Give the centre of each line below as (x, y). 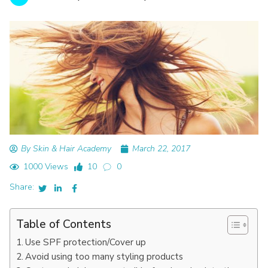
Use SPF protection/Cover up (86, 242)
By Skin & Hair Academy (66, 148)
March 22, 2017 (162, 148)
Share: (22, 187)
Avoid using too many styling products (104, 256)
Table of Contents (64, 224)
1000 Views (45, 166)
